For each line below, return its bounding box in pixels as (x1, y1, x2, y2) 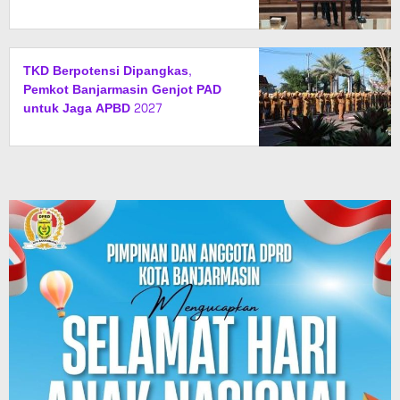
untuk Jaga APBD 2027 (23, 96, 162, 120)
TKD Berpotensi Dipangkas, (23, 59, 192, 82)
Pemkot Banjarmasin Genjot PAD (23, 78, 221, 101)
